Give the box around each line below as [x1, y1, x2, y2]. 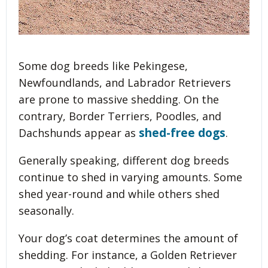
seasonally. [19, 203, 74, 218]
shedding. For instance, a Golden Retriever [19, 247, 237, 262]
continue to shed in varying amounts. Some [19, 169, 242, 184]
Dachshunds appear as [19, 125, 139, 140]
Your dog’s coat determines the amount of [19, 230, 238, 245]
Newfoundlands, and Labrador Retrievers [19, 75, 231, 90]
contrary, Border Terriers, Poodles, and [19, 108, 221, 123]
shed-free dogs [139, 124, 226, 141]
